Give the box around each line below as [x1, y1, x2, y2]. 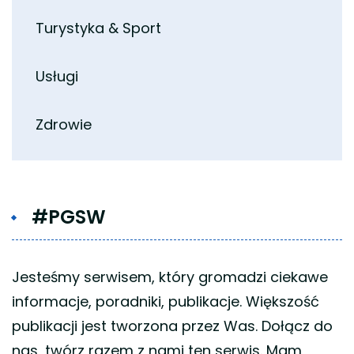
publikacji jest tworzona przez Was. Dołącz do [12, 315, 333, 336]
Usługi [36, 66, 78, 86]
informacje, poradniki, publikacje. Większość [12, 291, 319, 311]
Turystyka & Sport [36, 17, 161, 38]
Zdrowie [36, 114, 92, 134]
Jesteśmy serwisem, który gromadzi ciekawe [12, 266, 328, 287]
